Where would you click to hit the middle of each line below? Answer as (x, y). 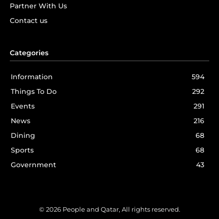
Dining (23, 136)
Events (23, 106)
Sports (22, 150)
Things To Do (34, 92)
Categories (29, 53)
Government (33, 165)
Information (32, 77)
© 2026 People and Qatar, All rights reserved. (109, 209)
